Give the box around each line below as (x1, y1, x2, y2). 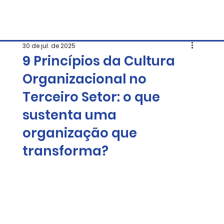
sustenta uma (22, 106, 116, 124)
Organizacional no (22, 70, 146, 88)
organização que (22, 124, 137, 142)
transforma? (22, 142, 108, 160)
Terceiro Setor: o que (22, 88, 160, 106)
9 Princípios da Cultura (22, 52, 175, 70)
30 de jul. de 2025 (22, 41, 75, 50)
